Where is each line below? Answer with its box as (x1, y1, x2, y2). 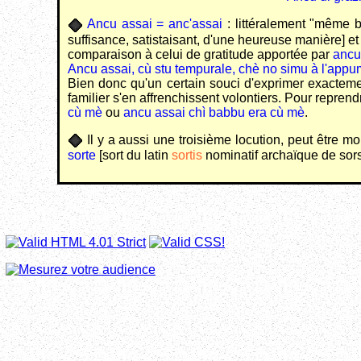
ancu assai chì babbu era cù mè (123, 105, 305, 119)
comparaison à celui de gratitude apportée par (68, 47, 333, 61)
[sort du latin (96, 147, 172, 162)
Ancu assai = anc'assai (86, 17, 223, 31)
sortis (172, 147, 202, 162)
